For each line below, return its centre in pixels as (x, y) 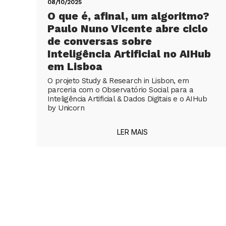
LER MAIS (132, 132)
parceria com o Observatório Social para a (121, 90)
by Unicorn (66, 108)
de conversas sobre (100, 41)
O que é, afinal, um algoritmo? (128, 16)
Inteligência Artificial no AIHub (129, 53)
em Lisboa (75, 66)
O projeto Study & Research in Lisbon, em (118, 80)
